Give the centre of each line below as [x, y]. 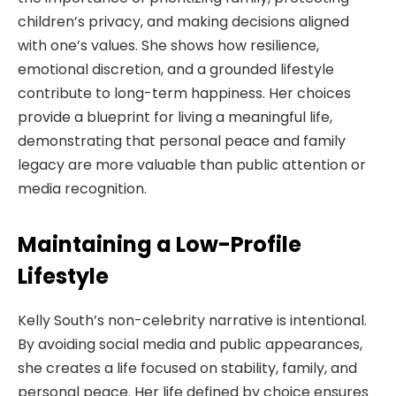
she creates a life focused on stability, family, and [187, 369]
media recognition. [82, 188]
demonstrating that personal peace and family [182, 141]
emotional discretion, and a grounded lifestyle [176, 69]
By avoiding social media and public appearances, [190, 345]
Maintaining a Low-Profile [160, 245]
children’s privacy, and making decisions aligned [183, 21]
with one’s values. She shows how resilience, [168, 45]
